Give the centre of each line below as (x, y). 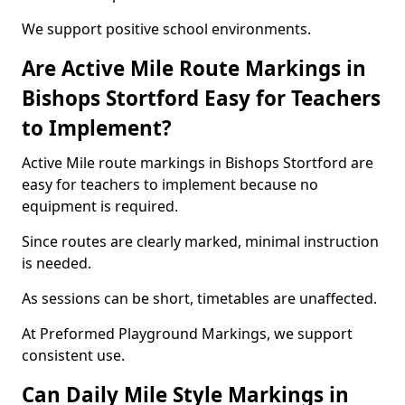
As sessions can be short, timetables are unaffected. (199, 298)
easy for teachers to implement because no (170, 184)
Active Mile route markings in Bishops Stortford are (198, 163)
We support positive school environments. (166, 29)
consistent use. (73, 355)
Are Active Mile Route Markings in (194, 68)
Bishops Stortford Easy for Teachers (201, 98)
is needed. (57, 263)
